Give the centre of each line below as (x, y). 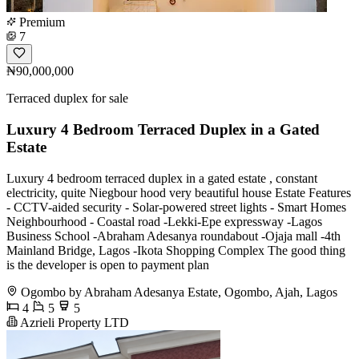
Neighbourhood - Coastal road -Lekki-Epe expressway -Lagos (164, 221)
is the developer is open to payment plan (108, 264)
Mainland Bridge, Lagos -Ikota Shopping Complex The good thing (176, 250)
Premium (40, 22)
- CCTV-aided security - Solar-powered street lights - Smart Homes (176, 207)
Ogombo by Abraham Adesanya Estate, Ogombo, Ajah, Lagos (179, 292)
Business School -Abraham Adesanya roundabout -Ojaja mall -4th (173, 236)
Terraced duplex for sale (67, 99)
